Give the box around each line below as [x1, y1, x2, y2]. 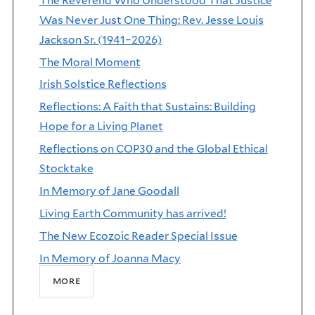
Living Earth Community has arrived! [39, 206, 226, 220]
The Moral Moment [39, 55, 141, 69]
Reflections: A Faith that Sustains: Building [39, 100, 256, 114]
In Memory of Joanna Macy [39, 251, 181, 265]
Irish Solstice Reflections [39, 77, 167, 91]
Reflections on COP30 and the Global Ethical [39, 142, 268, 156]
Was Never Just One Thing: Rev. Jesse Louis [39, 13, 264, 27]
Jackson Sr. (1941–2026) [39, 32, 162, 46]
